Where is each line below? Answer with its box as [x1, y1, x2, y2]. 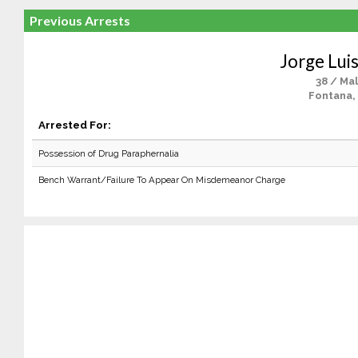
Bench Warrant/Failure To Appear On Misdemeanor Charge [38, 174, 285, 185]
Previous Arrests [29, 13, 130, 28]
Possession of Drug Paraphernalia [38, 148, 179, 159]
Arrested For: [38, 118, 111, 131]
